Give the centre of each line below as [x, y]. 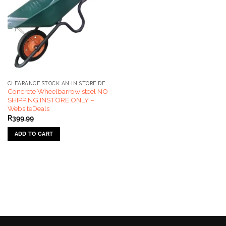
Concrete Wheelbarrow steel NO [58, 92]
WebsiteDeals [28, 109]
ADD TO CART [34, 134]
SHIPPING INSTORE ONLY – [51, 100]
